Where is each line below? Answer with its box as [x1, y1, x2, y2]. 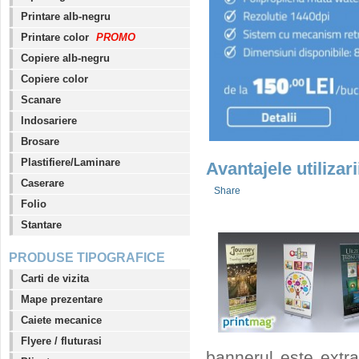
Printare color [21, 31, 92, 44]
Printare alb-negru [21, 10, 111, 23]
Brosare [21, 135, 59, 148]
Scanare [21, 94, 61, 107]
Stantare [21, 219, 62, 232]
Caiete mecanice [21, 314, 102, 327]
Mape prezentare [21, 293, 103, 306]
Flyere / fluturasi [21, 335, 102, 348]
